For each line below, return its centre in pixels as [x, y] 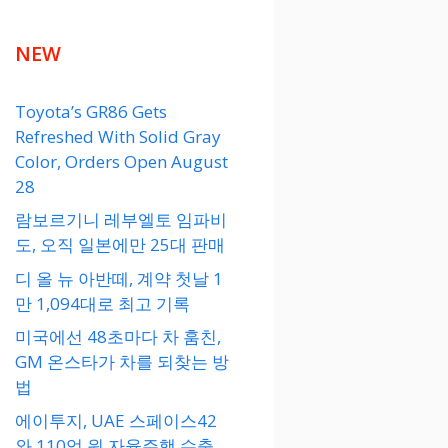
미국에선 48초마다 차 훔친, [118, 337]
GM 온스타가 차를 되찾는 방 [122, 362]
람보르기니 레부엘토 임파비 [121, 220]
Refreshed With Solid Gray [118, 136]
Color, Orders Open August [121, 161]
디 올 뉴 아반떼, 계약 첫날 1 [119, 278]
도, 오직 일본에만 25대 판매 [120, 245]
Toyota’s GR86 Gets [91, 111]
